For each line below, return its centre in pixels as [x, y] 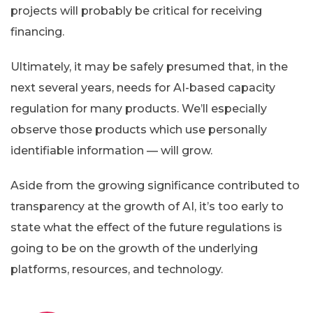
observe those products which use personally [139, 130]
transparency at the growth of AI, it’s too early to [147, 207]
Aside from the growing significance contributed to [155, 186]
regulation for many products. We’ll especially [139, 109]
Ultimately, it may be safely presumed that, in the [149, 67]
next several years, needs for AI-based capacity [143, 88]
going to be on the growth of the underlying [134, 249]
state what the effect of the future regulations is [146, 228]
